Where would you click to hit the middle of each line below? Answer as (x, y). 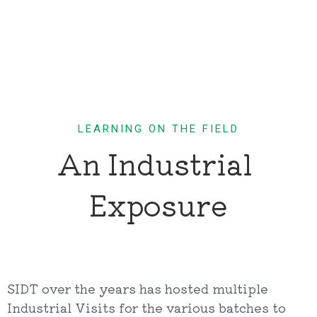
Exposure (158, 204)
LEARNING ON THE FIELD (158, 129)
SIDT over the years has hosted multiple (138, 288)
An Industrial (155, 163)
